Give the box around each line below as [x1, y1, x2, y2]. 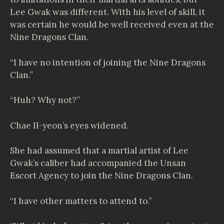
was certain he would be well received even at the [10, 19, 214, 30]
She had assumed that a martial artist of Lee [10, 145, 188, 156]
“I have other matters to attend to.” [10, 195, 152, 206]
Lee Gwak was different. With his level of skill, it [10, 6, 205, 17]
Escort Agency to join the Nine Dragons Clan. [10, 170, 193, 181]
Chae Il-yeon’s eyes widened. [10, 119, 128, 131]
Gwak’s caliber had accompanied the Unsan [10, 157, 186, 168]
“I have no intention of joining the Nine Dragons [10, 56, 205, 68]
